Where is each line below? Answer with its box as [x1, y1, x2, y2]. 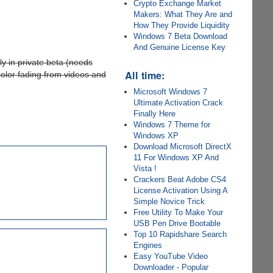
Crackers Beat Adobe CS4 [133, 175, 227, 184]
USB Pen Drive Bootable [133, 219, 221, 228]
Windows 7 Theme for [133, 120, 211, 129]
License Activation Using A [133, 186, 228, 195]
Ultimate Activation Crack [133, 98, 224, 107]
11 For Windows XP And [133, 153, 219, 162]
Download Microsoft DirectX [133, 142, 232, 151]
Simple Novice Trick [133, 197, 205, 206]
